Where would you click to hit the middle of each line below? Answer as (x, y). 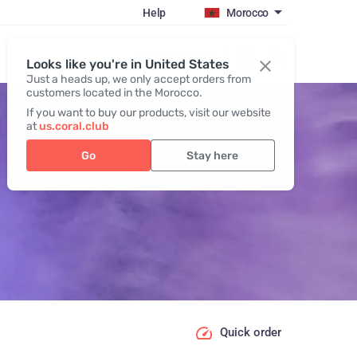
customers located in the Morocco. (114, 93)
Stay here (213, 155)
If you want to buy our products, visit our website (148, 113)
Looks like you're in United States (127, 64)
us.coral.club (74, 126)
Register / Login (172, 57)
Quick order (250, 333)
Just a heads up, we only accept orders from (138, 79)
